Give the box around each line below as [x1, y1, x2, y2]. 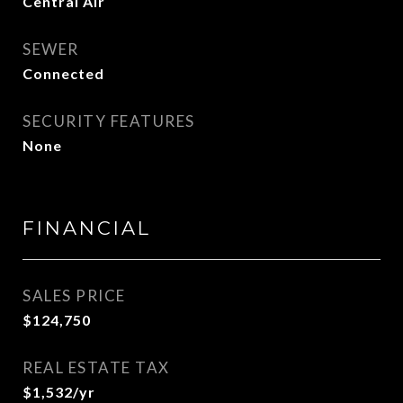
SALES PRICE [22, 286, 126, 305]
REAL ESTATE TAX [22, 358, 170, 377]
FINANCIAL [22, 217, 151, 239]
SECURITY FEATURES [22, 112, 195, 130]
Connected [22, 65, 104, 82]
